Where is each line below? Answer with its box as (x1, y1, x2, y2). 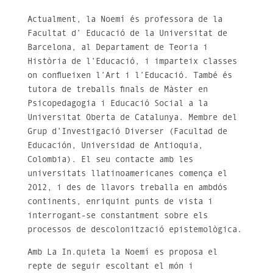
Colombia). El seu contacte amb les (27, 155, 193, 165)
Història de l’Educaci (27, 57, 130, 66)
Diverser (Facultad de (119, 127, 227, 136)
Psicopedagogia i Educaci (27, 99, 144, 108)
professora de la (139, 15, 222, 24)
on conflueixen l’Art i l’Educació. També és (27, 71, 232, 80)
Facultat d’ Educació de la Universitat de (27, 29, 227, 38)
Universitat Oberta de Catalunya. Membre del (27, 113, 237, 122)
